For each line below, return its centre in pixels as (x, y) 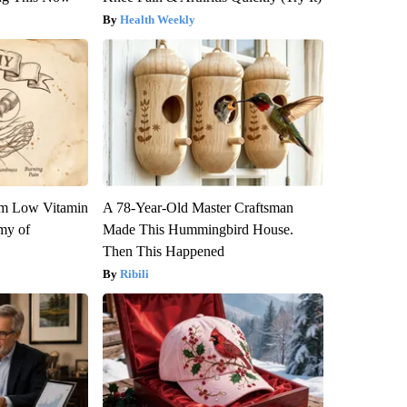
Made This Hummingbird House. (198, 230)
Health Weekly (157, 20)
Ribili (134, 274)
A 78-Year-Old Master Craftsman (198, 208)
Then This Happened (163, 252)
